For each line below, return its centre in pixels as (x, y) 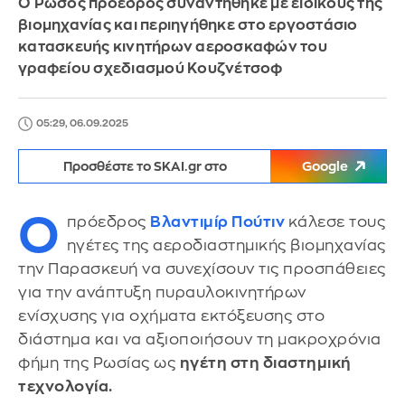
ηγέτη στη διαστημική (265, 363)
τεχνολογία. (66, 386)
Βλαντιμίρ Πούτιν (219, 222)
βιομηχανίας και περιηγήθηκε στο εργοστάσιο (188, 25)
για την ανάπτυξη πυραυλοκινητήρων (162, 292)
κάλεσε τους (336, 222)
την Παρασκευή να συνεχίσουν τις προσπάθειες (202, 269)
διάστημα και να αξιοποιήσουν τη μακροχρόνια (200, 339)
